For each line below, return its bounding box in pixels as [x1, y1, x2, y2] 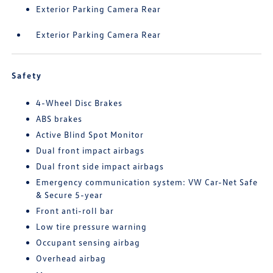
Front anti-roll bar [36, 205, 115, 216]
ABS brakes [36, 113, 83, 124]
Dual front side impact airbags [36, 161, 165, 171]
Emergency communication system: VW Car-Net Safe [36, 177, 258, 187]
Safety [12, 70, 43, 80]
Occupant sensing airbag [36, 237, 141, 247]
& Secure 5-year [36, 190, 104, 200]
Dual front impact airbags [36, 145, 145, 155]
